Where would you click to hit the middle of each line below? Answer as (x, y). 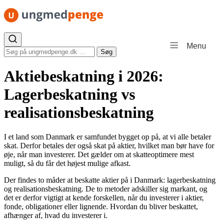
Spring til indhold (30, 12)
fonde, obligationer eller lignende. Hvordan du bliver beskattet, (101, 206)
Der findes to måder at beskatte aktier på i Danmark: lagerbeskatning (110, 180)
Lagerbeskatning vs (69, 95)
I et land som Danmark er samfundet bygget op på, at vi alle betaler (108, 137)
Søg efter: (18, 50)
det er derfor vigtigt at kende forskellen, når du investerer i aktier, (104, 197)
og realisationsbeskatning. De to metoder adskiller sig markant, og (106, 189)
